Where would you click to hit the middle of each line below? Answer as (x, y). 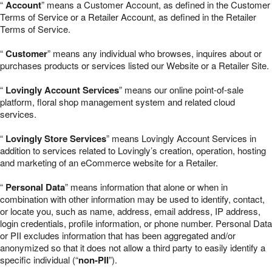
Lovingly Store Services (56, 138)
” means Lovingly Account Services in (181, 138)
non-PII (93, 260)
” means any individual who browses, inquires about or (155, 53)
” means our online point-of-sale (181, 90)
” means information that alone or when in (146, 187)
